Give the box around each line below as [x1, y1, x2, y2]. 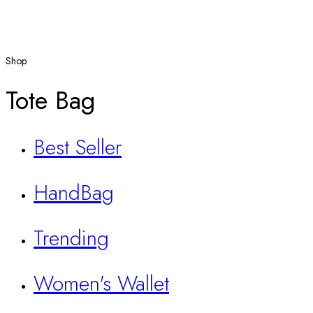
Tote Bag [6, 82, 95, 119]
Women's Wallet [34, 268, 169, 298]
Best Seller [34, 132, 122, 163]
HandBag [34, 177, 114, 208]
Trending [34, 223, 109, 253]
